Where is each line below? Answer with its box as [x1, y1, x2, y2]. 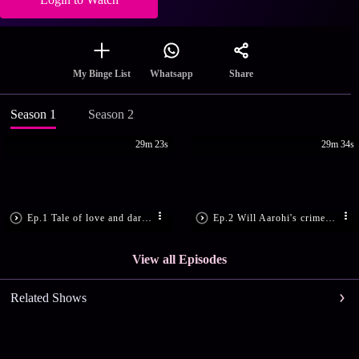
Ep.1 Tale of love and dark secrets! [142, 212, 152, 224]
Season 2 [87, 107, 134, 122]
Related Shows [10, 291, 87, 305]
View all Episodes [132, 252, 227, 267]
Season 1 [10, 107, 56, 122]
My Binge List [73, 68, 131, 80]
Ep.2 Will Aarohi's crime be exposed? [325, 212, 336, 224]
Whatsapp [150, 68, 193, 80]
